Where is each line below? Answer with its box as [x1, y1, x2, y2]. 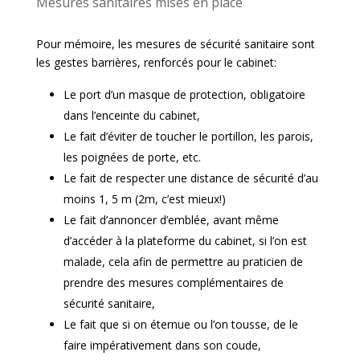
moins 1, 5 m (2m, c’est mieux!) [63, 191, 226, 207]
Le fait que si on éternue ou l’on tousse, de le [63, 317, 298, 332]
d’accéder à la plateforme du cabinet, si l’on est [63, 233, 307, 248]
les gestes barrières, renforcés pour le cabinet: [35, 55, 276, 70]
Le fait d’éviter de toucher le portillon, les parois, [63, 129, 313, 144]
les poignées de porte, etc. [63, 149, 201, 165]
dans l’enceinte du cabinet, [63, 108, 200, 123]
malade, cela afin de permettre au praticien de [63, 254, 303, 269]
